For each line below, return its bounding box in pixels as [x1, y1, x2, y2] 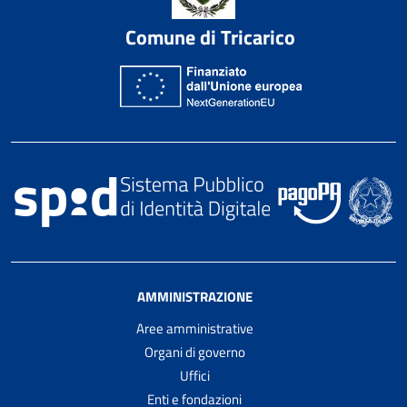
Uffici [179, 365, 210, 387]
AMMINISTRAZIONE [136, 286, 253, 308]
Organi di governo [144, 342, 245, 363]
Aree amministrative [135, 318, 253, 340]
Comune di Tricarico [125, 22, 295, 54]
